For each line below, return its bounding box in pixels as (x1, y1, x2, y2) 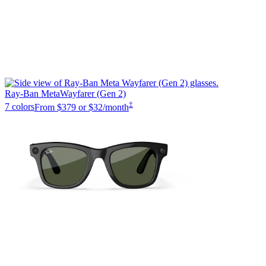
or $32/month (78, 102, 129, 112)
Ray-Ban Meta (5, 88, 60, 99)
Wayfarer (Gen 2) (60, 88, 126, 99)
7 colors (5, 102, 34, 112)
